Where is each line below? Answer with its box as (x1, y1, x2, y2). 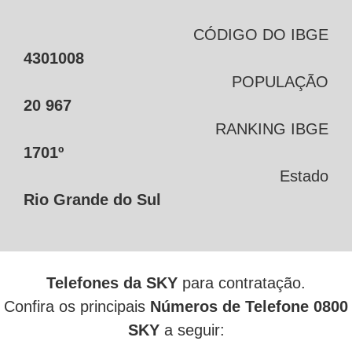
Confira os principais (4, 298, 150, 316)
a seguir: (159, 321, 225, 339)
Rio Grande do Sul (24, 191, 161, 209)
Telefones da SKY (46, 274, 182, 292)
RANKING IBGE (215, 120, 328, 138)
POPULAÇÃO (232, 73, 328, 91)
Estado (280, 167, 328, 185)
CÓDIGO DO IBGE (193, 26, 328, 44)
